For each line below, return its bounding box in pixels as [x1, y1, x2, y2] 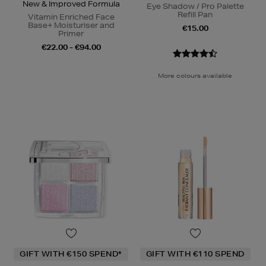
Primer [58, 28, 84, 39]
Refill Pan [178, 9, 213, 20]
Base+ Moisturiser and [27, 20, 115, 31]
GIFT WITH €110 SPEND [145, 249, 245, 259]
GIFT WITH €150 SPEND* [20, 249, 122, 259]
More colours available [158, 71, 232, 80]
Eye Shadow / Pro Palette [146, 1, 244, 12]
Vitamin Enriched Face [27, 12, 115, 23]
